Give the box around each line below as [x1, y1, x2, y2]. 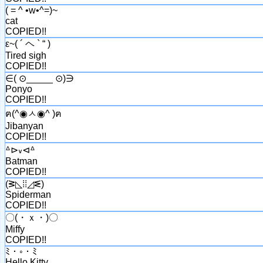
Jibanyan [5, 120, 43, 131]
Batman [5, 156, 38, 166]
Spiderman [5, 189, 51, 200]
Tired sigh [5, 50, 46, 60]
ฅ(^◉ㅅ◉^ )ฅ [5, 108, 62, 119]
